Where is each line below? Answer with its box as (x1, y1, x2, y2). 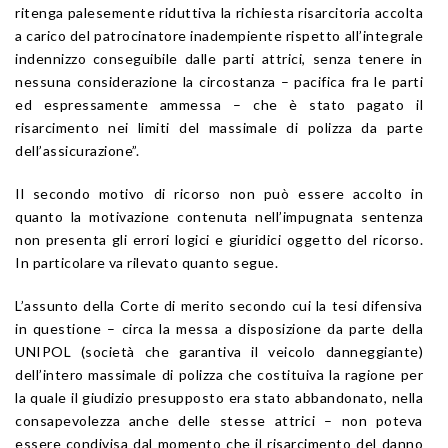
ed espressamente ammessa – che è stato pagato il (15, 95, 423, 113)
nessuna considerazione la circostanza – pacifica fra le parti (15, 72, 423, 90)
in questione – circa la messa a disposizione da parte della (15, 319, 423, 337)
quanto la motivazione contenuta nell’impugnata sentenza (15, 207, 423, 225)
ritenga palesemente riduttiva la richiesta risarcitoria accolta (15, 3, 423, 21)
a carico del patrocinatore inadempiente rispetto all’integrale (15, 26, 423, 44)
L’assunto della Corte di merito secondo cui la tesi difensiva (15, 296, 423, 314)
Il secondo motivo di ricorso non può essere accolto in (15, 184, 423, 202)
